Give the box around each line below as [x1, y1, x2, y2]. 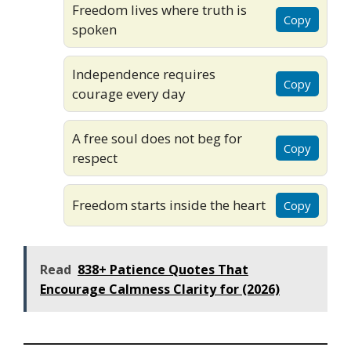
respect [72, 148, 118, 167]
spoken [72, 20, 117, 38]
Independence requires [72, 64, 215, 83]
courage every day [72, 84, 186, 103]
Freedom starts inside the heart [72, 196, 266, 215]
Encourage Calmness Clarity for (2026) [40, 280, 280, 299]
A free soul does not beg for [72, 128, 242, 147]
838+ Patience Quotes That [78, 261, 248, 279]
